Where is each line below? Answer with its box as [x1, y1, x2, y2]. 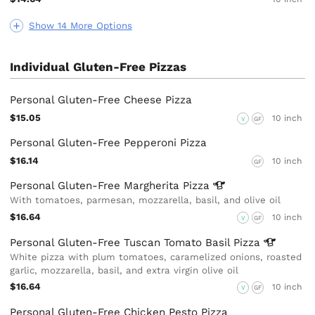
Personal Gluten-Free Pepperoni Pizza [10, 136, 207, 150]
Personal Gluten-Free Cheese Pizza [10, 94, 193, 107]
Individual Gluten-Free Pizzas [10, 60, 187, 75]
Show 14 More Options [28, 20, 132, 32]
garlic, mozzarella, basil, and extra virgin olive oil [10, 264, 239, 276]
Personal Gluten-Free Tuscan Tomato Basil [10, 236, 234, 249]
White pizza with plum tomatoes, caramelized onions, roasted [10, 251, 302, 262]
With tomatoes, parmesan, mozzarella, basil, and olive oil [10, 195, 281, 206]
